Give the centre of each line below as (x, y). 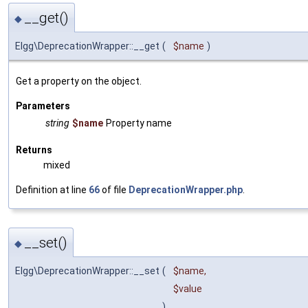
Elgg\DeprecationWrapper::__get (87, 46)
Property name (139, 123)
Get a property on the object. (79, 81)
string (57, 123)
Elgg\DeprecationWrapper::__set (87, 271)
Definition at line (52, 189)
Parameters (43, 106)
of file (114, 189)
